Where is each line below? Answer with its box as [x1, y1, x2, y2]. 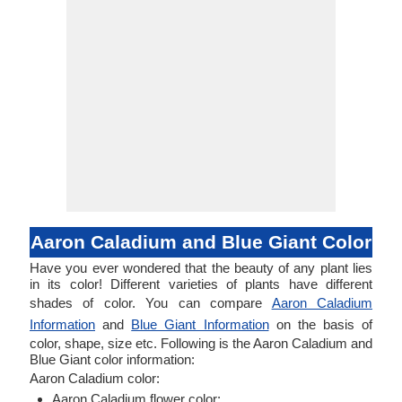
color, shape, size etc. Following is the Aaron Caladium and [30, 336, 372, 351]
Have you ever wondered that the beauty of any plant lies [30, 260, 372, 275]
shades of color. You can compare [30, 295, 272, 310]
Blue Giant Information [131, 317, 269, 332]
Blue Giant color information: [30, 352, 195, 367]
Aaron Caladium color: [30, 371, 160, 386]
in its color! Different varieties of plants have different [30, 276, 372, 292]
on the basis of [268, 317, 372, 332]
